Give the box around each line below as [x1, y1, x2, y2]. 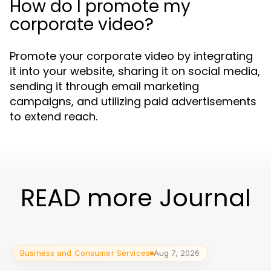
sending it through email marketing [10, 79, 199, 94]
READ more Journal [20, 181, 251, 215]
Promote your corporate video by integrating [10, 48, 253, 64]
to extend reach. [10, 109, 97, 124]
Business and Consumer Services [20, 248, 150, 258]
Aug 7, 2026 [153, 248, 200, 258]
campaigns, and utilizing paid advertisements [10, 94, 256, 109]
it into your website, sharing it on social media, [10, 64, 260, 79]
